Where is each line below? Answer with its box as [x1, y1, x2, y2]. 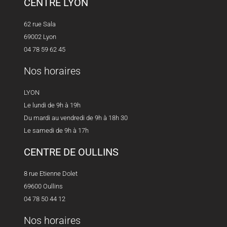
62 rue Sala [24, 20, 56, 28]
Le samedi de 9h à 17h [24, 127, 89, 135]
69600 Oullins [24, 182, 63, 191]
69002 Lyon [24, 33, 57, 41]
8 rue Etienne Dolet [24, 170, 78, 178]
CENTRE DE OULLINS [24, 146, 119, 159]
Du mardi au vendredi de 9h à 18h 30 [24, 114, 128, 122]
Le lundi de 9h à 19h [24, 101, 81, 109]
